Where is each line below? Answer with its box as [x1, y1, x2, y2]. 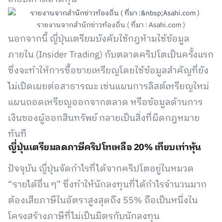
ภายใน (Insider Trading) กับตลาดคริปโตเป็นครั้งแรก [8, 48, 214, 62]
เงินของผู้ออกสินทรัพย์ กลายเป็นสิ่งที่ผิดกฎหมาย [8, 111, 200, 126]
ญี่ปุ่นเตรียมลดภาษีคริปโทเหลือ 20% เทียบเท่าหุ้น [8, 140, 201, 155]
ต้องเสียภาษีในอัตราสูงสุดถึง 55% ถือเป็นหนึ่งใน [8, 193, 198, 208]
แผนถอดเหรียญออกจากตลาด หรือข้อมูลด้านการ [8, 95, 203, 110]
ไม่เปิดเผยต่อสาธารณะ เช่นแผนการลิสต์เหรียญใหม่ [8, 79, 209, 94]
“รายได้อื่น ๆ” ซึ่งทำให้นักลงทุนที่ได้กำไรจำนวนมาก [8, 177, 207, 192]
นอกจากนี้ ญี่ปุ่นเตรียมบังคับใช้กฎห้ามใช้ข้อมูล [8, 32, 189, 47]
